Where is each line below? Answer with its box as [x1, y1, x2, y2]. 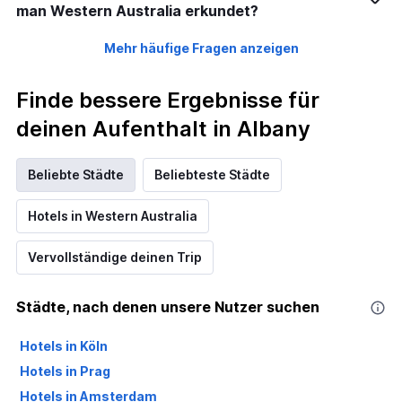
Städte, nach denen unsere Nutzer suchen [16, 298, 319, 317]
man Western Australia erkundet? [16, 2, 258, 21]
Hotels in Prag [20, 363, 110, 380]
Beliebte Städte [28, 167, 124, 183]
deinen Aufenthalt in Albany [16, 116, 310, 143]
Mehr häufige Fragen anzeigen [103, 40, 299, 57]
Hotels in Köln [20, 338, 108, 354]
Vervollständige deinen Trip [28, 249, 202, 266]
